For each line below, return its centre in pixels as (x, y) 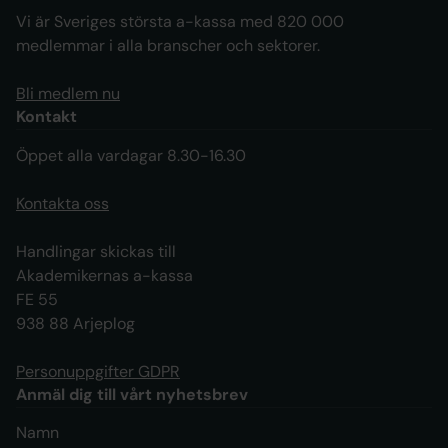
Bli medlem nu (68, 94)
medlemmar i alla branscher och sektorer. (168, 46)
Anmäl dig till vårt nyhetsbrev (132, 395)
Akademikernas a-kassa (109, 276)
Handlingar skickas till (101, 252)
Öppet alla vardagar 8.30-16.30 (131, 156)
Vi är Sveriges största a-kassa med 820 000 (180, 22)
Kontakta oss (62, 204)
